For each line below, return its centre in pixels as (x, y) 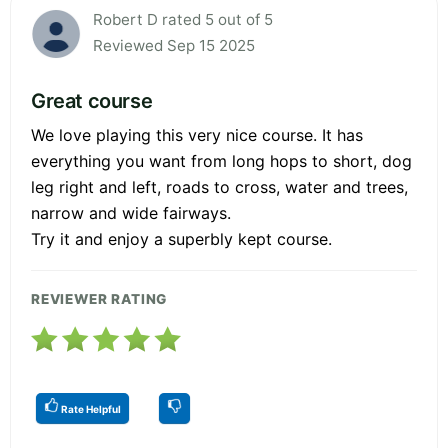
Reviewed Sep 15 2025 (174, 45)
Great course (92, 100)
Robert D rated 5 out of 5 (183, 19)
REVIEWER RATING (99, 298)
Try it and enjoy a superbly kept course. (181, 238)
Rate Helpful (90, 408)
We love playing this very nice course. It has (197, 134)
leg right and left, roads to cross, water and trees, (219, 186)
